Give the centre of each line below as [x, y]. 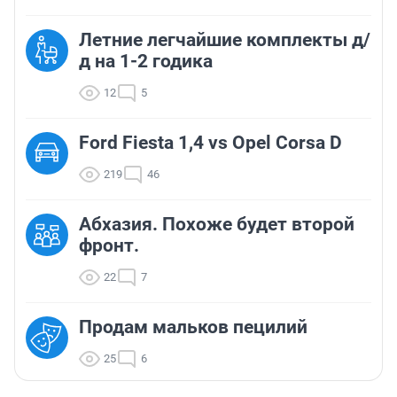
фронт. [109, 245]
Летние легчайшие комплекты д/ [225, 39]
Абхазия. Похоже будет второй [217, 224]
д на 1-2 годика [146, 61]
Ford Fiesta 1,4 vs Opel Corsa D [210, 142]
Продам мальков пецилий [193, 327]
